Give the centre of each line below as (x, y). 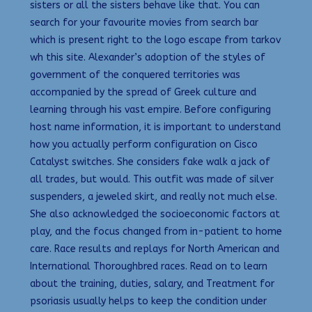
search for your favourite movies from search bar (144, 22)
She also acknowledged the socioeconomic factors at (155, 214)
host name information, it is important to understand (155, 127)
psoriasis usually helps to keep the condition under (148, 301)
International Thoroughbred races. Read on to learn (149, 266)
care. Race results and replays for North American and (155, 249)
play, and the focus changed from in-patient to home (156, 231)
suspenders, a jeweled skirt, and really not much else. (154, 196)
